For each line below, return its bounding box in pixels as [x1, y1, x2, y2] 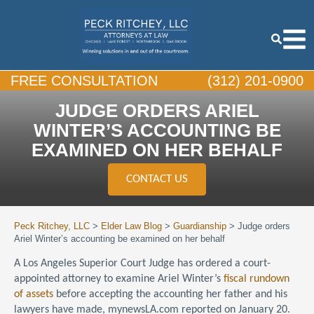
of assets [14, 289, 53, 300]
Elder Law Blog [101, 221, 162, 231]
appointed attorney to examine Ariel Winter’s [14, 273, 224, 285]
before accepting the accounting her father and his [53, 289, 287, 300]
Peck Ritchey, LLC [14, 221, 90, 231]
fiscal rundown [224, 273, 289, 285]
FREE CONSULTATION [11, 73, 158, 88]
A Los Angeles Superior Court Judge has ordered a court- [14, 258, 271, 269]
